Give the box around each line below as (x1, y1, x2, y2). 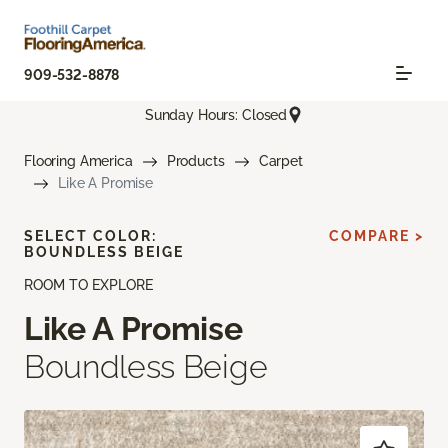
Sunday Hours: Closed (144, 106, 288, 123)
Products (166, 153, 225, 170)
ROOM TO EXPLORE (24, 277, 153, 294)
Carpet (258, 153, 303, 170)
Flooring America (24, 153, 133, 170)
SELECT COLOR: (24, 228, 157, 245)
